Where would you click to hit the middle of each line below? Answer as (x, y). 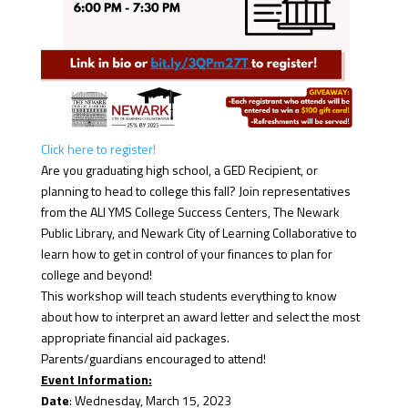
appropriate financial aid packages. (135, 337)
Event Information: (96, 379)
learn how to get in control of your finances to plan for (186, 253)
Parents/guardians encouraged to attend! (153, 358)
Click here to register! (98, 148)
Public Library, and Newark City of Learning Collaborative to (199, 232)
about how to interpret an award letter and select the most (200, 316)
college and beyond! (96, 274)
